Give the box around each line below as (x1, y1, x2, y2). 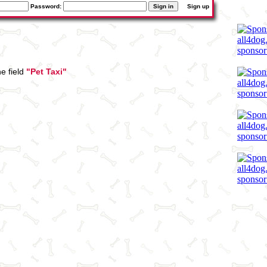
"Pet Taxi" (26, 67, 67, 76)
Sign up (187, 3, 218, 10)
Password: (29, 3, 63, 10)
